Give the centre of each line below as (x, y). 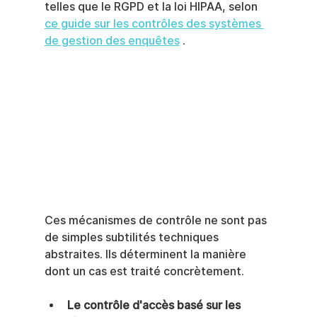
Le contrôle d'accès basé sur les (155, 305)
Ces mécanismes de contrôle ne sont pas (157, 220)
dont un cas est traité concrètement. (144, 271)
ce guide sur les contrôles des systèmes (154, 24)
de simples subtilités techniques (133, 237)
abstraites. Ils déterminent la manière (146, 254)
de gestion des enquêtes (112, 41)
